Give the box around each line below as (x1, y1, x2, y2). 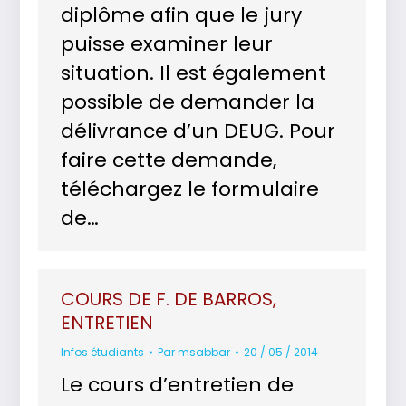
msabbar (178, 344, 231, 360)
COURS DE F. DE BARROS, (61, 286, 277, 312)
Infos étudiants (61, 344, 145, 360)
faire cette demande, (61, 146, 277, 174)
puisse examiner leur (61, 30, 274, 58)
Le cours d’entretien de (61, 371, 295, 399)
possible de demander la (61, 88, 315, 116)
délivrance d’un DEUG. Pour (61, 117, 336, 145)
